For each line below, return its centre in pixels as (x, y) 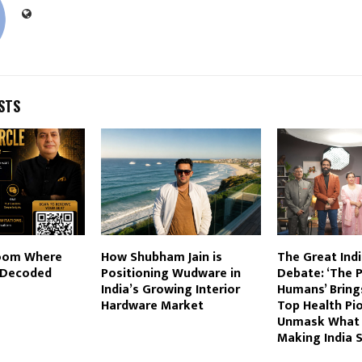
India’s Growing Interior (170, 290)
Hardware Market (152, 306)
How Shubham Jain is (161, 258)
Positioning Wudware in (170, 274)
